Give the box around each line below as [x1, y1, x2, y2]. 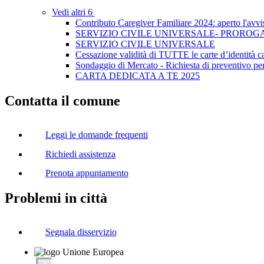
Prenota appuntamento [45, 168, 128, 179]
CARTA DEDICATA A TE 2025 [75, 71, 200, 81]
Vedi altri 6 [52, 7, 95, 18]
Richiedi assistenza [45, 148, 115, 159]
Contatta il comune [5, 93, 120, 108]
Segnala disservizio [45, 226, 117, 237]
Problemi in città [5, 190, 107, 206]
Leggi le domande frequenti [45, 129, 148, 140]
